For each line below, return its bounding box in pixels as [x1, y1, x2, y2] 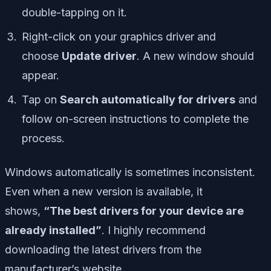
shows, [5, 204, 44, 217]
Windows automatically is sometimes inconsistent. [5, 165, 255, 178]
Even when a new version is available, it [5, 184, 203, 198]
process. [22, 131, 65, 145]
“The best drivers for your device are [44, 204, 244, 217]
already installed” [5, 223, 102, 237]
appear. [22, 68, 59, 82]
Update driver [62, 49, 137, 62]
